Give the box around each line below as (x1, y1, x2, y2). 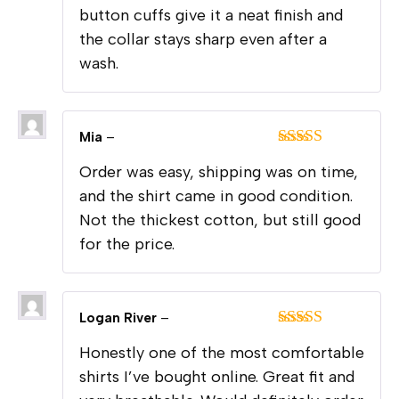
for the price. (79, 234, 175, 255)
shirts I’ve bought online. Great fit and (79, 366, 354, 387)
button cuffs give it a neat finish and (79, 5, 343, 26)
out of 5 (277, 167, 329, 185)
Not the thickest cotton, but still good (79, 210, 361, 231)
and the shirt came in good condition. (79, 186, 353, 207)
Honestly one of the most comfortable (79, 342, 364, 362)
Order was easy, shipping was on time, (79, 162, 358, 183)
